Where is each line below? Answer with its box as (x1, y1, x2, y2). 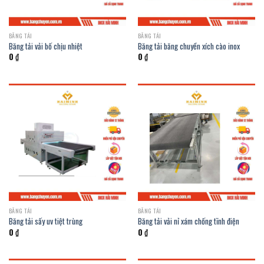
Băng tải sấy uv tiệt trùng (8, 215, 82, 227)
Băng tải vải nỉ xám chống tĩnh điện (137, 215, 239, 227)
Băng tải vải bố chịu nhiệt (8, 39, 82, 52)
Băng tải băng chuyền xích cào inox (137, 39, 240, 52)
